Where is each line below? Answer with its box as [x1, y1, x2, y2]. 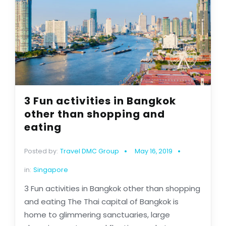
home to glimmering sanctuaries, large [24, 209, 170, 220]
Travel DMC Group [60, 147, 119, 156]
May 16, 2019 [134, 147, 173, 156]
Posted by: [24, 147, 58, 156]
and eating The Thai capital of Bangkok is [24, 196, 179, 207]
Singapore [33, 165, 68, 175]
